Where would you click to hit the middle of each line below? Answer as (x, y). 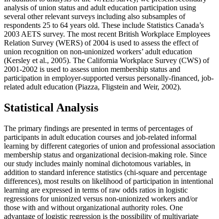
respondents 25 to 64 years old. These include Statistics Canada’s (104, 25)
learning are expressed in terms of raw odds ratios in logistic (96, 190)
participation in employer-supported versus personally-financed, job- (109, 78)
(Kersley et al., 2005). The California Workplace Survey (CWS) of (107, 61)
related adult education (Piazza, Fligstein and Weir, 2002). (93, 87)
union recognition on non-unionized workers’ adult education (98, 52)
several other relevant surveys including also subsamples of (95, 17)
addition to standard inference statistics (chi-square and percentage (105, 173)
